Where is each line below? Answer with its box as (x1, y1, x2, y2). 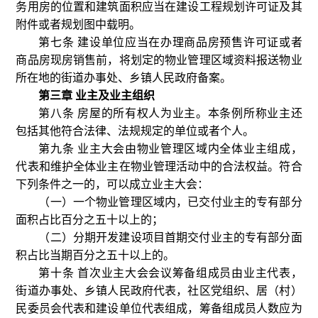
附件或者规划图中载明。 (16, 18, 141, 31)
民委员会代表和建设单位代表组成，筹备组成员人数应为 (16, 302, 302, 314)
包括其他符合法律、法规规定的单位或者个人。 (16, 125, 255, 137)
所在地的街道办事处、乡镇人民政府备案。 (16, 72, 232, 84)
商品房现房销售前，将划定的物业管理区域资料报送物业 (16, 54, 302, 66)
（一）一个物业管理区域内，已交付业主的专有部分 (38, 196, 302, 208)
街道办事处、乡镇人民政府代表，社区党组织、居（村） (16, 285, 302, 297)
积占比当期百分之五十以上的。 (16, 249, 175, 261)
